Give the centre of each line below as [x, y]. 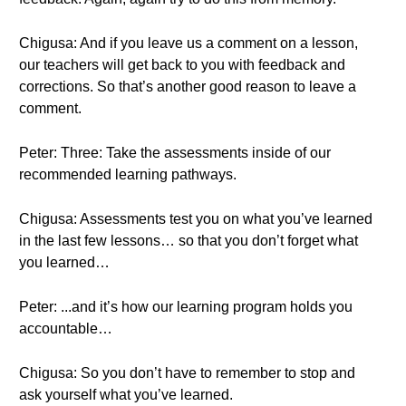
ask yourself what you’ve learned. [126, 395]
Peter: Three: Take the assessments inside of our [175, 153]
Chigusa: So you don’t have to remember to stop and [187, 373]
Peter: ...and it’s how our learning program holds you [186, 307]
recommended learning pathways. [128, 174]
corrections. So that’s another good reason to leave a [188, 87]
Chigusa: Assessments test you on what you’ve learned [196, 219]
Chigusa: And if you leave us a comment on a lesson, [188, 43]
